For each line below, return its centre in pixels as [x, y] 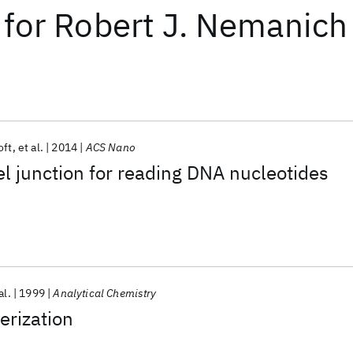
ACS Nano [110, 147]
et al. [30, 147]
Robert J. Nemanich [201, 25]
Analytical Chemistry [105, 293]
